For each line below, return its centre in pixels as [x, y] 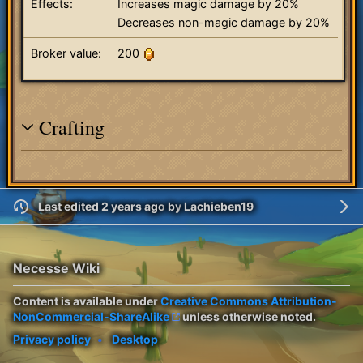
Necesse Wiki [56, 268]
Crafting [72, 127]
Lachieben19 [218, 207]
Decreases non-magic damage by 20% [224, 23]
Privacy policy [52, 339]
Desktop [135, 339]
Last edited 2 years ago [101, 207]
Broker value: [66, 53]
